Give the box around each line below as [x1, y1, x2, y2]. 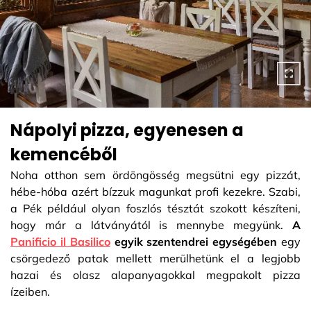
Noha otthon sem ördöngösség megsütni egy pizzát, [10, 167, 301, 182]
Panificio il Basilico [10, 234, 110, 249]
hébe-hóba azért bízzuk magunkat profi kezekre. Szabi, [10, 184, 301, 199]
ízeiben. [10, 284, 53, 299]
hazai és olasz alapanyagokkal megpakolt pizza [10, 267, 301, 282]
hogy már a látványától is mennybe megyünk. [10, 217, 292, 232]
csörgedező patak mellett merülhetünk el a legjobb [10, 251, 301, 265]
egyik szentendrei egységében [110, 234, 278, 249]
